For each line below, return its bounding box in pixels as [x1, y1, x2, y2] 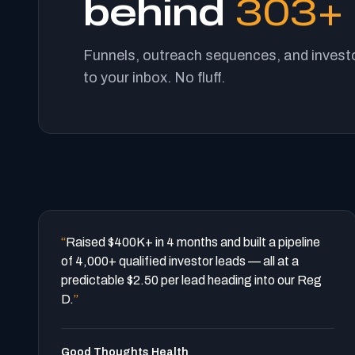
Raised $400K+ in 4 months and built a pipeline [66, 235, 320, 249]
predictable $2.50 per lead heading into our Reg [61, 273, 322, 287]
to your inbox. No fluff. [83, 70, 225, 86]
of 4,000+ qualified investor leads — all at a [61, 254, 299, 268]
